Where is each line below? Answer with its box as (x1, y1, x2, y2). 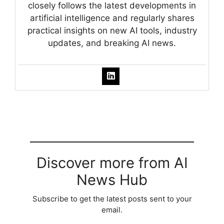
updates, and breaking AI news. (48, 37, 176, 48)
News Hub (76, 170, 147, 188)
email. (101, 204, 122, 214)
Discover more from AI (36, 153, 188, 171)
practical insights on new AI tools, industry (27, 25, 197, 35)
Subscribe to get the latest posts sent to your (32, 193, 192, 203)
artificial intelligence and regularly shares (29, 12, 194, 23)
